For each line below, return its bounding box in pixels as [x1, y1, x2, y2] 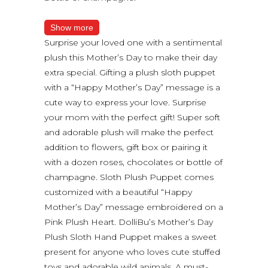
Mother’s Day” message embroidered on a [44, 201, 223, 212]
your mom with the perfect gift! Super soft [44, 111, 220, 123]
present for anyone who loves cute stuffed [44, 246, 220, 257]
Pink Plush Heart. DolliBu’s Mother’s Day [44, 216, 213, 227]
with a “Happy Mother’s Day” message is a [44, 81, 220, 93]
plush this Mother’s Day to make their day [44, 51, 217, 63]
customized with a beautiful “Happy [44, 186, 192, 197]
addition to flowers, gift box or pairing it [44, 141, 208, 153]
